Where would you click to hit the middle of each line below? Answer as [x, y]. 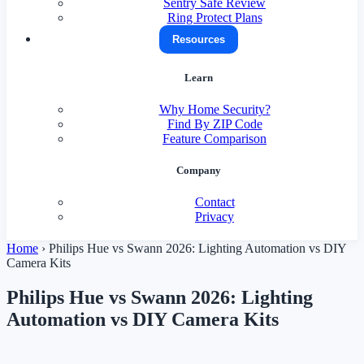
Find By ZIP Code [214, 124]
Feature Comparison [214, 139]
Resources [198, 39]
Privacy [214, 217]
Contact [214, 202]
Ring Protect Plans [214, 17]
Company [198, 171]
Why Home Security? [214, 110]
